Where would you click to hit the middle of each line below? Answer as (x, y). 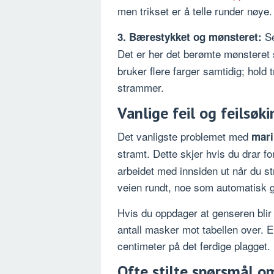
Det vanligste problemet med (184, 136)
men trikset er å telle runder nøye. (195, 10)
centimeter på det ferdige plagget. (194, 245)
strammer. (141, 87)
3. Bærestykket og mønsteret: (190, 36)
